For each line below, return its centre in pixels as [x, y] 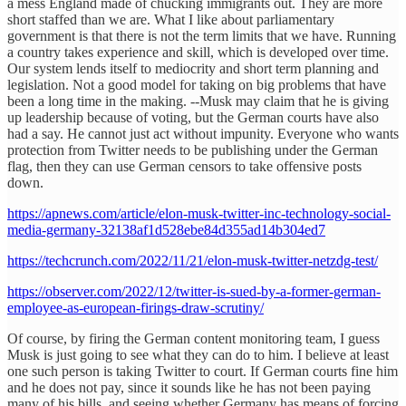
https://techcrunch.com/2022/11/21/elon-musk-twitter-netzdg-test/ [193, 261]
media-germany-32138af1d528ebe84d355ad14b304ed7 [166, 230]
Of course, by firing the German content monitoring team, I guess [193, 339]
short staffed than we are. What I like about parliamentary [171, 20]
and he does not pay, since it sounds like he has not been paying [189, 388]
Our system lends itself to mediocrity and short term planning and [193, 69]
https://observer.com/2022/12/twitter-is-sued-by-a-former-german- [194, 292]
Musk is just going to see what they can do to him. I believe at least [198, 355]
